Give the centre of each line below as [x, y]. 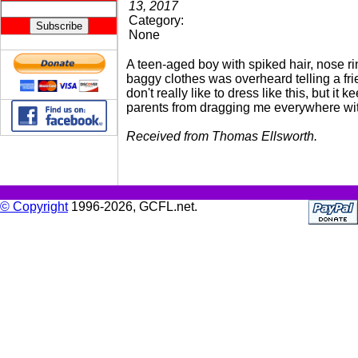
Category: [156, 20]
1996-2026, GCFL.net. [133, 207]
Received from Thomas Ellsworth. [222, 136]
